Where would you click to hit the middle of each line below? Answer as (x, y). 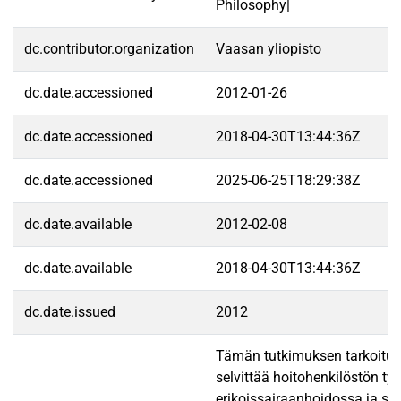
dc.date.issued (70, 312)
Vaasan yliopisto (269, 49)
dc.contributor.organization (109, 49)
